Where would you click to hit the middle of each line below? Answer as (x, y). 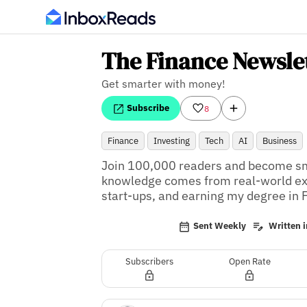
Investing (171, 141)
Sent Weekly (220, 226)
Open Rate (249, 261)
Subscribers (150, 261)
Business (279, 141)
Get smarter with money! (163, 84)
